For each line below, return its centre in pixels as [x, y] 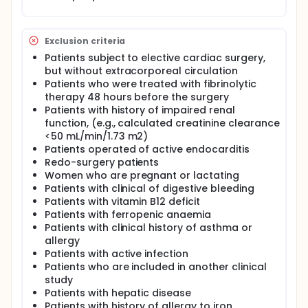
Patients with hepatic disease [118, 293]
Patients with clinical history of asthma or [148, 228]
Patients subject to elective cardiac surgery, [155, 58]
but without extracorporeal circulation [141, 71]
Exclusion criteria [85, 41]
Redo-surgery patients [102, 162]
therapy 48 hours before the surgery [137, 97]
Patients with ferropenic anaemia [128, 214]
